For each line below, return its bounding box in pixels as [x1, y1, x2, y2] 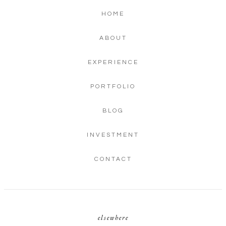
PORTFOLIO [90, 83, 136, 90]
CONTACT [94, 155, 132, 162]
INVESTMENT [87, 131, 139, 138]
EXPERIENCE [87, 59, 139, 66]
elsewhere [97, 213, 129, 222]
